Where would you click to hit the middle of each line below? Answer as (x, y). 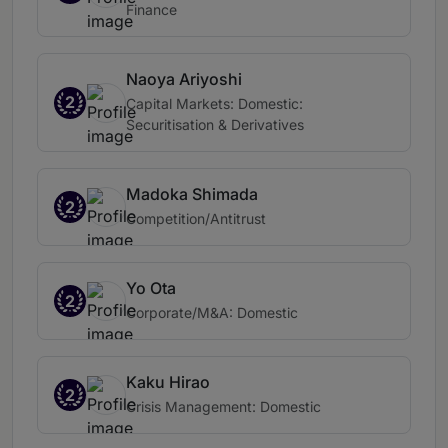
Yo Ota (151, 288)
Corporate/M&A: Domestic (212, 313)
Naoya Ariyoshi (184, 79)
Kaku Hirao (168, 382)
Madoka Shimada (192, 194)
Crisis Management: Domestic (223, 407)
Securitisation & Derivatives (215, 125)
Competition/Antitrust (196, 219)
